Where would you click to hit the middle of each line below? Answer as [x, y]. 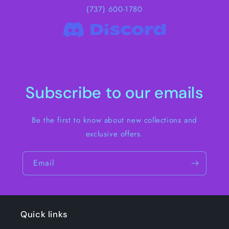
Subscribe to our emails [114, 93]
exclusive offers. [114, 134]
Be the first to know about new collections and [114, 120]
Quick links [44, 214]
